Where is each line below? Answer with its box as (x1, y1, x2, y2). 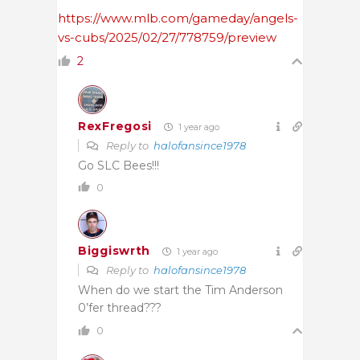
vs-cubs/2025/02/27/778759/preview (58, 29, 276, 45)
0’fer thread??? (78, 300, 162, 315)
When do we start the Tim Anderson (78, 282, 283, 297)
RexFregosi (78, 119, 152, 134)
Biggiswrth (78, 243, 150, 259)
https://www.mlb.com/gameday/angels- (58, 10, 298, 26)
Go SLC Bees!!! (78, 157, 159, 173)
